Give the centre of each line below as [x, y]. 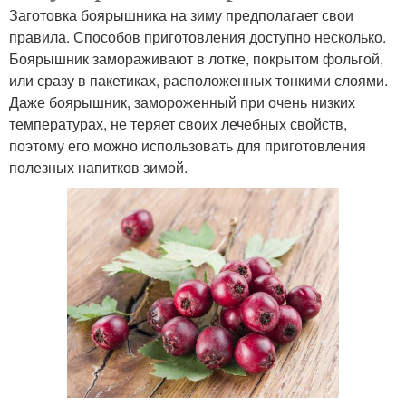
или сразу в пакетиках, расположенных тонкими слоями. [198, 80]
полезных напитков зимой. [98, 167]
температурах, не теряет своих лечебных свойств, [178, 123]
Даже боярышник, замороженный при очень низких [182, 101]
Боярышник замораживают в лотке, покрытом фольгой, [196, 58]
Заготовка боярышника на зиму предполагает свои [181, 14]
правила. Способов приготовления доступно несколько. [198, 36]
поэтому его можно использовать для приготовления [188, 145]
